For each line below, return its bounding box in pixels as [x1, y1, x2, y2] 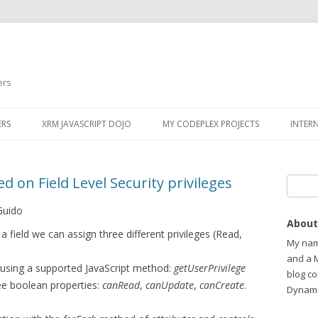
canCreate [199, 278, 244, 292]
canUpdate [146, 278, 194, 292]
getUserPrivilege [174, 261, 246, 275]
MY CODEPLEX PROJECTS [163, 118, 259, 130]
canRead [102, 278, 140, 292]
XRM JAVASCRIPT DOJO [42, 118, 131, 130]
